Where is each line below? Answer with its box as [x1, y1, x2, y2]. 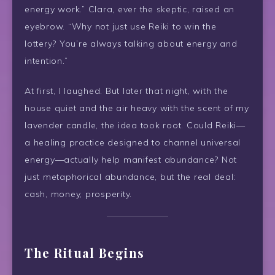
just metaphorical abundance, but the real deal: [25, 171, 236, 182]
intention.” [25, 55, 68, 66]
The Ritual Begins [25, 244, 145, 261]
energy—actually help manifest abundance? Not [25, 153, 237, 165]
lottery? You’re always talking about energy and [25, 38, 238, 49]
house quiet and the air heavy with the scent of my [25, 102, 249, 114]
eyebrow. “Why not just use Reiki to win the [25, 21, 217, 32]
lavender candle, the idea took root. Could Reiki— [25, 119, 246, 131]
